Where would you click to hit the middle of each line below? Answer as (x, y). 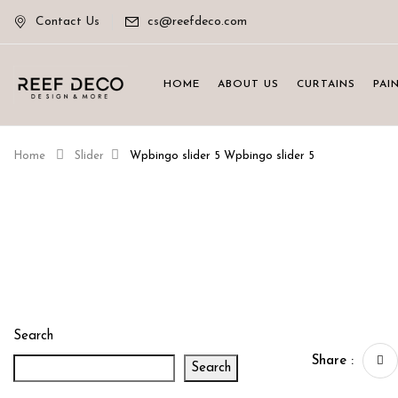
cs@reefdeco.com (197, 22)
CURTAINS (326, 84)
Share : (333, 361)
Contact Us (68, 22)
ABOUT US (248, 84)
